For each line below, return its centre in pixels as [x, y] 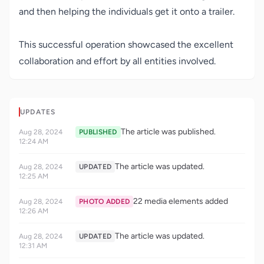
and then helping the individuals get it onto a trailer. [127, 11]
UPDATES [38, 112]
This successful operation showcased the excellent [126, 44]
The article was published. [168, 132]
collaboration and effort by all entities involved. [117, 61]
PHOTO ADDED [105, 202]
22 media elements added [181, 201]
